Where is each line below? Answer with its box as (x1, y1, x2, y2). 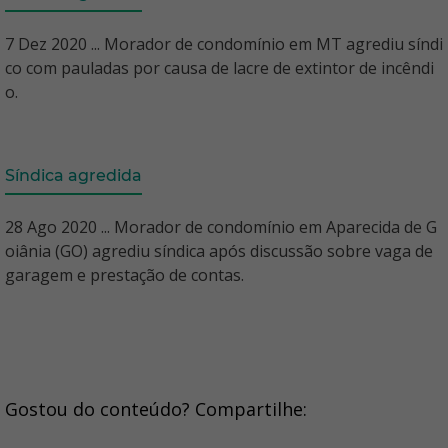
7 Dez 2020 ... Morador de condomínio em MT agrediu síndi (5, 33, 443, 55)
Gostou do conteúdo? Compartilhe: (5, 397, 307, 421)
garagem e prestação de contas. (5, 264, 244, 286)
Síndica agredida (5, 166, 142, 185)
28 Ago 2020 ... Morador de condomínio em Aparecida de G (5, 216, 437, 238)
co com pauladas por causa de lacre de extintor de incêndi (5, 57, 434, 79)
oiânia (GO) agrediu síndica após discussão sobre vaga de (5, 240, 433, 262)
